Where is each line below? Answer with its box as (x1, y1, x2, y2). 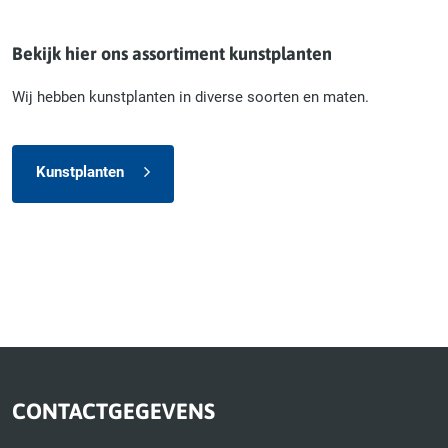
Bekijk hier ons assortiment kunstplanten (12, 42, 332, 64)
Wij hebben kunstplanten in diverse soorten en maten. (12, 88, 369, 107)
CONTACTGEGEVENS (12, 397, 215, 424)
